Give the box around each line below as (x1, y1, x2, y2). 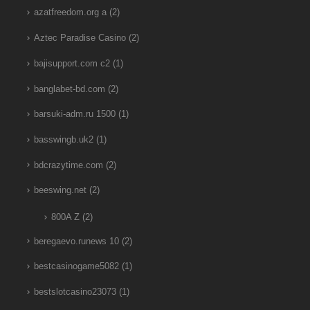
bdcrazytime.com (33, 160, 103, 170)
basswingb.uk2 (33, 134, 93, 145)
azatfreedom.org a (33, 8, 107, 18)
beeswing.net (33, 185, 86, 196)
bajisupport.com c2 (33, 58, 110, 69)
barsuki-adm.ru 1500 (33, 109, 116, 120)
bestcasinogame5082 (33, 262, 119, 272)
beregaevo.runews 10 (33, 236, 119, 246)
